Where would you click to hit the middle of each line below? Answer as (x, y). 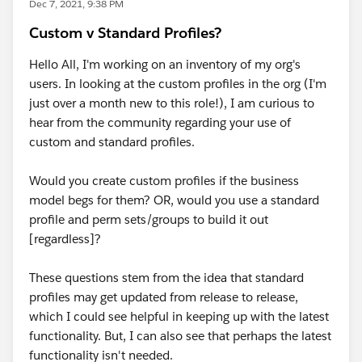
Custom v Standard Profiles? (125, 33)
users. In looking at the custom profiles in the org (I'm (178, 84)
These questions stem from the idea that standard (166, 278)
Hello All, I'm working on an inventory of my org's (165, 64)
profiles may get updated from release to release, (164, 297)
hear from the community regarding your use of (160, 122)
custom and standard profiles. (114, 142)
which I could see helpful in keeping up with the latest (179, 316)
